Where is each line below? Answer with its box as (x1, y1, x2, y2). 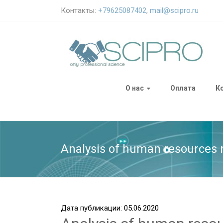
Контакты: (61, 6, 98, 15)
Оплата (170, 84, 196, 92)
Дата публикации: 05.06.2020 (61, 204, 159, 213)
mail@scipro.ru (150, 6, 199, 15)
